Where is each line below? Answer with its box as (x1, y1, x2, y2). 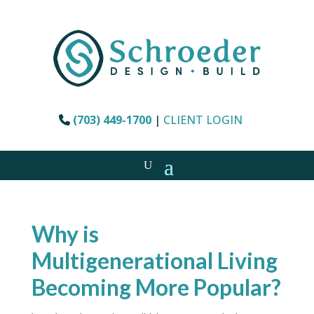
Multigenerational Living (31, 247, 278, 275)
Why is (31, 220, 99, 248)
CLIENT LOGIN (163, 112, 243, 128)
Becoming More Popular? (31, 273, 281, 301)
